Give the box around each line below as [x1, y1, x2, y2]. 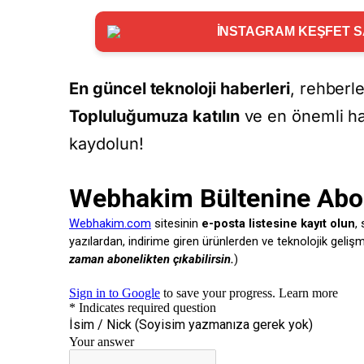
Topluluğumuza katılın [69, 106, 240, 126]
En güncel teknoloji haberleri [69, 78, 290, 98]
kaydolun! [69, 133, 144, 154]
